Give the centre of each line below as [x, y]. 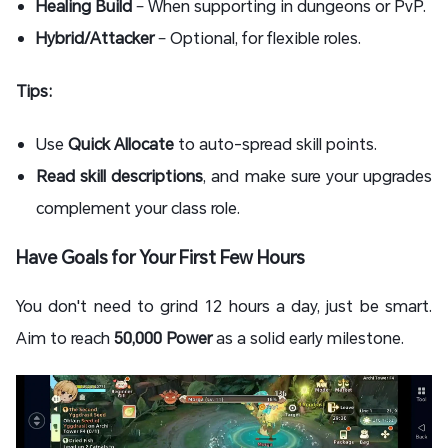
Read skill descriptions [120, 175]
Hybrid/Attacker [95, 37]
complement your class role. [138, 207]
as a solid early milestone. [308, 337]
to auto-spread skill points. [277, 143]
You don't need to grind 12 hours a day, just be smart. [224, 305]
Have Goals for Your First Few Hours [160, 256]
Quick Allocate [121, 143]
